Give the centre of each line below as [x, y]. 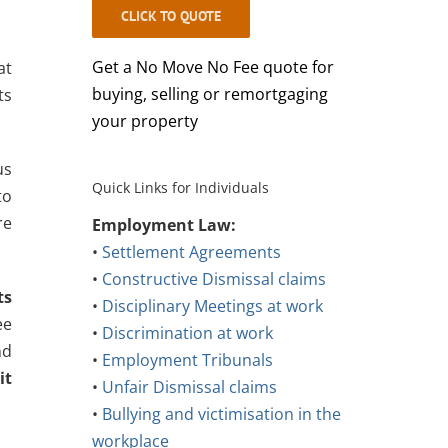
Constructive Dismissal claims [213, 279]
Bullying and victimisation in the [221, 414]
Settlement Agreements [191, 252]
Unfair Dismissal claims [189, 387]
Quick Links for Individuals [180, 188]
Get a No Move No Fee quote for [212, 67]
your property [144, 121]
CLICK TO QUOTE [170, 16]
